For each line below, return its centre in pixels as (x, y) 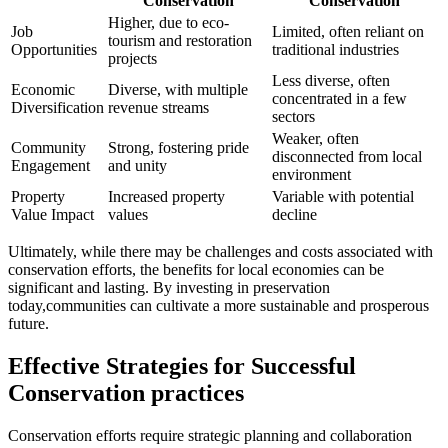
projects (132, 59)
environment (311, 175)
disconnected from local (347, 157)
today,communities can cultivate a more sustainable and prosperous (218, 306)
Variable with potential (343, 197)
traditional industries (335, 50)
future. (28, 324)
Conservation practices (126, 393)
